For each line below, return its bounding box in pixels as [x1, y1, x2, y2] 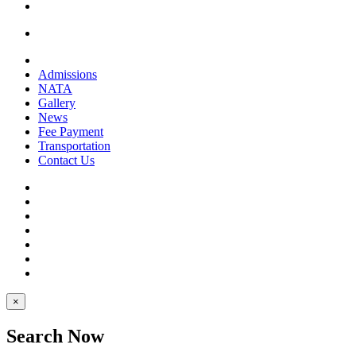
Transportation [38, 139, 110, 153]
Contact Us [38, 153, 95, 167]
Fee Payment [38, 125, 103, 138]
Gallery [38, 96, 75, 110]
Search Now [6, 325, 104, 346]
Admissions [38, 68, 97, 81]
